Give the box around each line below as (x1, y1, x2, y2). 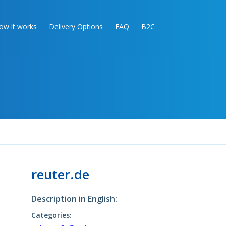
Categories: (31, 210, 72, 220)
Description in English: (31, 193, 117, 204)
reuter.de (31, 165, 89, 183)
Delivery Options (49, 22, 103, 31)
